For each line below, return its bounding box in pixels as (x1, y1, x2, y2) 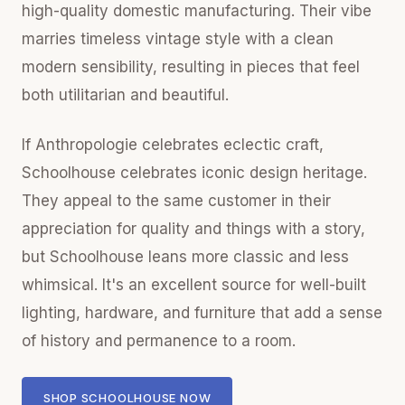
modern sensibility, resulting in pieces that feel (22, 58, 360, 76)
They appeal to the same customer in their (22, 192, 331, 210)
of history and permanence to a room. (22, 332, 296, 350)
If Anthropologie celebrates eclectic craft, (22, 136, 324, 154)
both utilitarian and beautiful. (22, 86, 229, 104)
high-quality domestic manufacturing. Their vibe (22, 2, 372, 20)
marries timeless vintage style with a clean (22, 30, 334, 48)
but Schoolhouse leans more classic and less (22, 248, 349, 266)
